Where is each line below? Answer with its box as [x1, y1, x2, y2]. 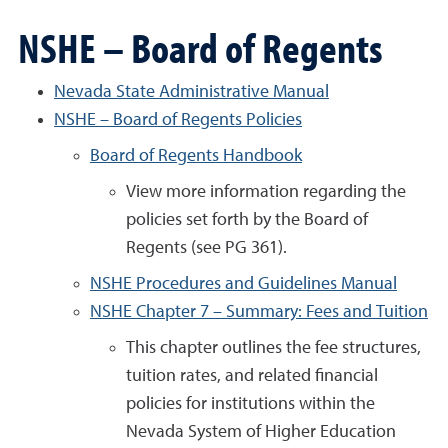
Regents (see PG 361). [126, 239, 287, 257]
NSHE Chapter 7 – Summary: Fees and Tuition [90, 303, 428, 321]
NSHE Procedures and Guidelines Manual [90, 275, 397, 293]
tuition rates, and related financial [126, 367, 378, 385]
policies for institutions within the [126, 395, 375, 413]
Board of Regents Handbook [90, 147, 302, 165]
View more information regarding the [126, 183, 406, 201]
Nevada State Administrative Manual [54, 83, 329, 101]
